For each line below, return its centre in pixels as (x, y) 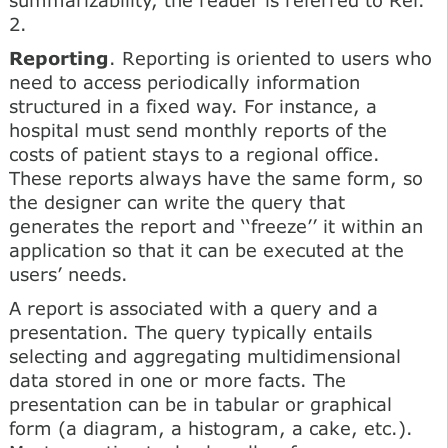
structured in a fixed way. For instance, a (193, 105)
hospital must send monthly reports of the (198, 129)
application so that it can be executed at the (206, 249)
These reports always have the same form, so (216, 177)
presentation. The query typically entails (190, 331)
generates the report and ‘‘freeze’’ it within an (216, 225)
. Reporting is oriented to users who (270, 57)
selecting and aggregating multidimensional (205, 355)
